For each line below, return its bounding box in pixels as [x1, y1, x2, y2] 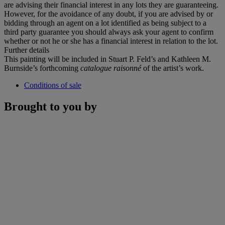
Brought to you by [4, 99, 97, 113]
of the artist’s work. [143, 63, 204, 72]
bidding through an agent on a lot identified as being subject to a [4, 18, 206, 27]
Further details [4, 45, 49, 54]
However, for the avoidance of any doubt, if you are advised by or [4, 9, 213, 18]
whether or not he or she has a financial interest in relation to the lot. [4, 36, 218, 45]
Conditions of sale [24, 80, 81, 89]
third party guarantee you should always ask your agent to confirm [4, 27, 213, 36]
